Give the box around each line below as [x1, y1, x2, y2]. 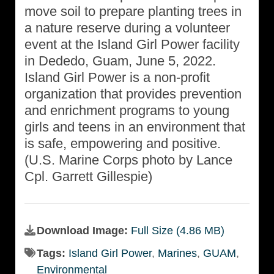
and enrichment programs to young [24, 103, 229, 119]
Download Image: [37, 224, 131, 237]
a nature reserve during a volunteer [24, 20, 230, 36]
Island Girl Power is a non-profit [24, 70, 210, 86]
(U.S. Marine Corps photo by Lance [24, 152, 232, 168]
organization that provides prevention [24, 86, 242, 102]
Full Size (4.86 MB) [131, 224, 224, 237]
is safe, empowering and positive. [24, 136, 221, 152]
